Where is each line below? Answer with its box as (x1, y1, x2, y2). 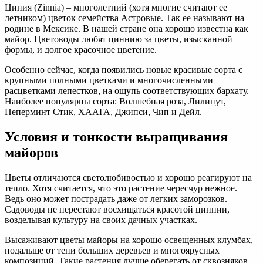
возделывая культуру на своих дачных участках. (5, 214, 197, 225)
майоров (5, 144, 58, 160)
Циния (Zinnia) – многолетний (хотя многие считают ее (5, 2, 227, 12)
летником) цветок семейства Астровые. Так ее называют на (5, 13, 244, 23)
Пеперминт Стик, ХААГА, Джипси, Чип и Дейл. (5, 107, 202, 117)
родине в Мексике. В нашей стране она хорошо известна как (5, 23, 248, 33)
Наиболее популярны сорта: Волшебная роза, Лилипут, (5, 96, 226, 106)
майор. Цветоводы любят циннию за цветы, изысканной (5, 34, 232, 44)
